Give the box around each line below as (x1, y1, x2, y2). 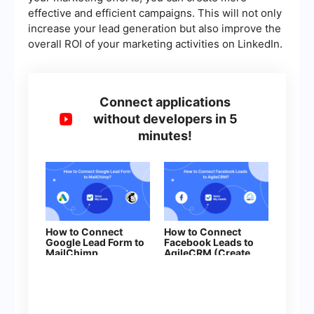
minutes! (138, 128, 193, 144)
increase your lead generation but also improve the (28, 22, 281, 36)
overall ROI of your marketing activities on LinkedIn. (28, 37, 282, 51)
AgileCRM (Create (164, 247, 250, 259)
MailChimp (46, 247, 98, 259)
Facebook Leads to (164, 236, 254, 249)
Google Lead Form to (46, 236, 144, 249)
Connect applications (100, 95, 231, 110)
